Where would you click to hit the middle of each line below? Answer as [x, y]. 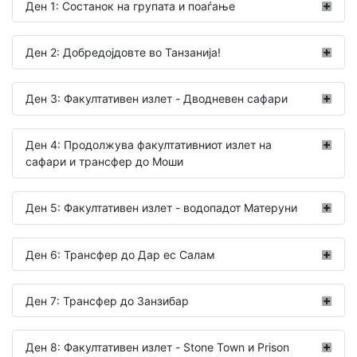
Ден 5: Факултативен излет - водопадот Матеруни [161, 208]
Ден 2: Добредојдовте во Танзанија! [123, 52]
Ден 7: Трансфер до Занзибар [107, 300]
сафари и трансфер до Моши [104, 162]
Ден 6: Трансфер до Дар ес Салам [120, 254]
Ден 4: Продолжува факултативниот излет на [149, 145]
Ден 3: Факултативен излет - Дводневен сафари [157, 99]
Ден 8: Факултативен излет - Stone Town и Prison [157, 347]
